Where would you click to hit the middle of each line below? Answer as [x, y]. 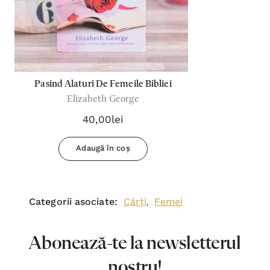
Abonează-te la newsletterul [135, 243]
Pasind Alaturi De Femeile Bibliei [103, 84]
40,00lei [103, 119]
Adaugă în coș [103, 148]
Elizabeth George [103, 99]
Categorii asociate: [73, 202]
